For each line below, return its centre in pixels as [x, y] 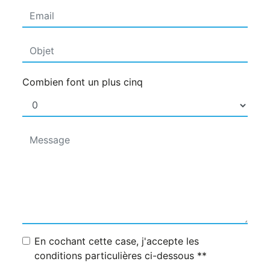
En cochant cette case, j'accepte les [117, 241]
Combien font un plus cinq [83, 82]
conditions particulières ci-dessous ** [121, 256]
